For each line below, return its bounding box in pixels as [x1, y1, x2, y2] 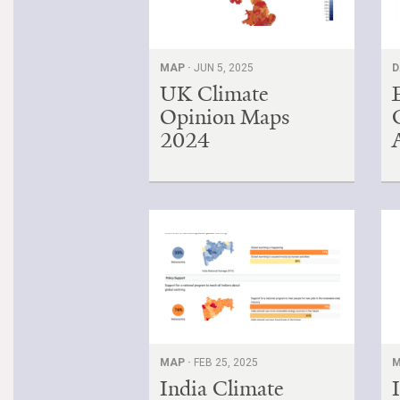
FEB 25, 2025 [194, 355, 258, 369]
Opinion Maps [160, 103, 290, 130]
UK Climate [160, 79, 268, 107]
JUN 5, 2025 [194, 61, 254, 74]
